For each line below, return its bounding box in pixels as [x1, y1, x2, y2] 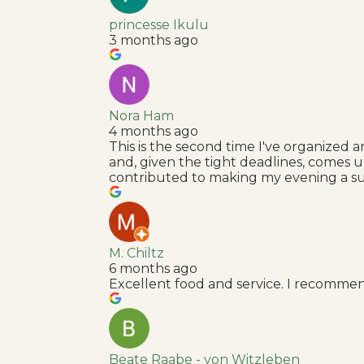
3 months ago [109, 32, 199, 48]
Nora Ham [109, 107, 175, 123]
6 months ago [109, 260, 198, 276]
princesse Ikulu [109, 16, 210, 32]
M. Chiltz [109, 245, 165, 261]
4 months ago [109, 123, 199, 139]
